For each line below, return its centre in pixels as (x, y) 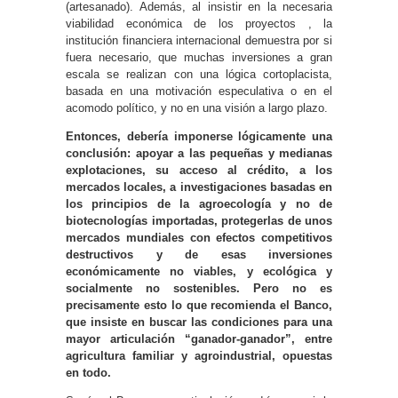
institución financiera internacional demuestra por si (199, 40)
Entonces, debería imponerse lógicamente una (199, 136)
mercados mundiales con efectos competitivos (199, 237)
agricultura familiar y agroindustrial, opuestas (199, 355)
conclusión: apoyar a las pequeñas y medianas (199, 153)
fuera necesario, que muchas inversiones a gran (199, 57)
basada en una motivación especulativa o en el (199, 91)
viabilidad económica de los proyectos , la (199, 23)
